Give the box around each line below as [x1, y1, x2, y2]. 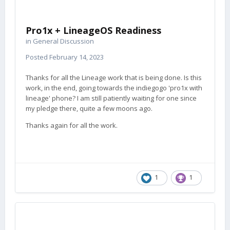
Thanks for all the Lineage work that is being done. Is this [26, 73, 202, 82]
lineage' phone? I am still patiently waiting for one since [26, 93, 197, 103]
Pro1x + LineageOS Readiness [26, 24, 161, 36]
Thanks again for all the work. [26, 121, 118, 130]
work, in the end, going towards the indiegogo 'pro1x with [26, 83, 202, 92]
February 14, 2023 [49, 52, 104, 62]
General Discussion [33, 36, 94, 46]
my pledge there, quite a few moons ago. [26, 104, 152, 113]
